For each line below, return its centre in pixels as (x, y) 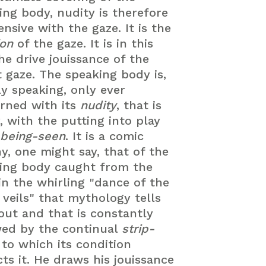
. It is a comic (104, 136)
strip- (138, 229)
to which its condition (66, 244)
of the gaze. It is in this (85, 43)
